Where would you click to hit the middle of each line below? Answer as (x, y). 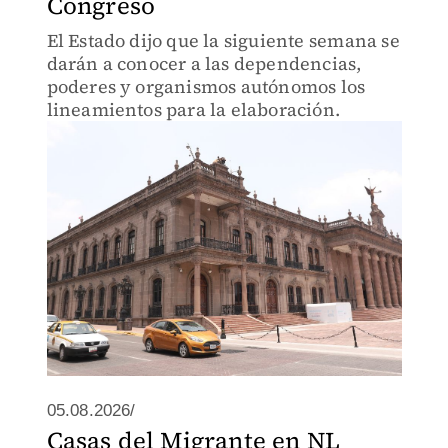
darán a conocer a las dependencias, (204, 63)
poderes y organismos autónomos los (206, 86)
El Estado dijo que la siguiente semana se (223, 40)
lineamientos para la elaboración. (193, 109)
